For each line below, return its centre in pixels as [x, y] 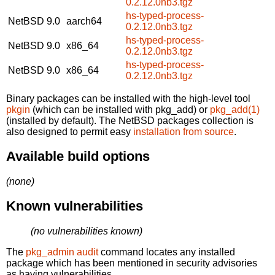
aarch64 [84, 21]
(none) [20, 181]
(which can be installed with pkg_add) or [120, 109]
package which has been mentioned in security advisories [132, 263]
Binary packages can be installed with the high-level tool [128, 98]
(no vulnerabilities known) [87, 231]
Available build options [78, 157]
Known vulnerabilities [75, 206]
